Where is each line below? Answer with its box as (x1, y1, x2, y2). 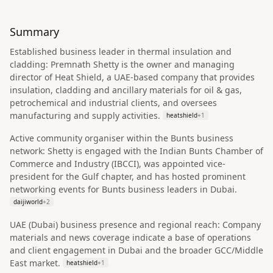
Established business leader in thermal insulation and (10, 46, 232, 57)
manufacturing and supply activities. (10, 110, 160, 121)
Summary (10, 24, 59, 39)
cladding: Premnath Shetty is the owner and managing (10, 58, 235, 70)
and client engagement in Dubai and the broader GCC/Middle (10, 244, 263, 256)
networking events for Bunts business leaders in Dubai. (10, 183, 237, 195)
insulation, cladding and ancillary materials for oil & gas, (10, 84, 242, 96)
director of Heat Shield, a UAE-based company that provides (10, 71, 255, 83)
